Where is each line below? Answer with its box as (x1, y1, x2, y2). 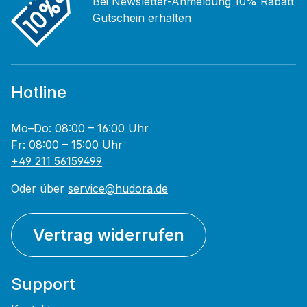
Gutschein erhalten (93, 11, 191, 25)
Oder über (11, 182, 68, 196)
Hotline (11, 82, 66, 103)
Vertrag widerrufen (33, 225, 184, 245)
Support (11, 274, 75, 295)
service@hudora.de (68, 182, 168, 196)
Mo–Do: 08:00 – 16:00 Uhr (11, 121, 149, 136)
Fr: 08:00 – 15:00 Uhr (11, 138, 123, 152)
